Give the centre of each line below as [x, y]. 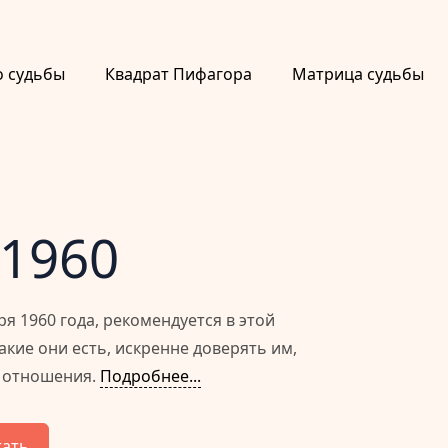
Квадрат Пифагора [178, 74]
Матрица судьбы [358, 74]
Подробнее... [150, 376]
